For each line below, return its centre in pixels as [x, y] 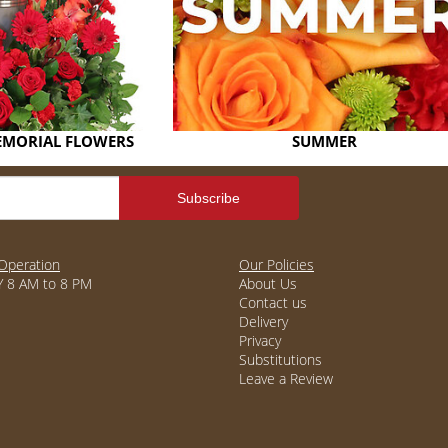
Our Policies [276, 264]
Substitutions [280, 359]
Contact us [273, 302]
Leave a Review [286, 378]
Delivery [263, 321]
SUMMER [324, 141]
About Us [268, 283]
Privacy [260, 340]
